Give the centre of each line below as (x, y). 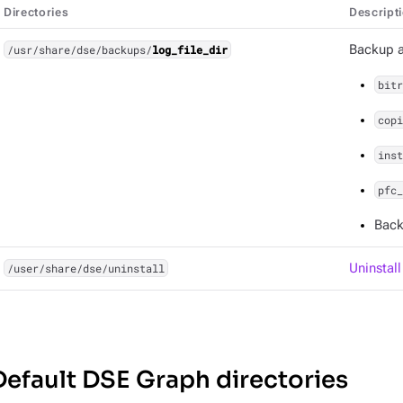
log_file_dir (189, 49)
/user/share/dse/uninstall (85, 268)
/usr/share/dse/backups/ (79, 49)
